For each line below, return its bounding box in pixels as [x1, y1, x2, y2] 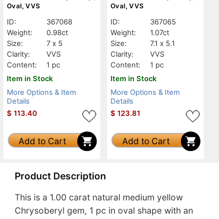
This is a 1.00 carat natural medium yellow [15, 192, 183, 203]
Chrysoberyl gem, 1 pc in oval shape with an [15, 205, 193, 216]
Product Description [15, 170, 106, 182]
